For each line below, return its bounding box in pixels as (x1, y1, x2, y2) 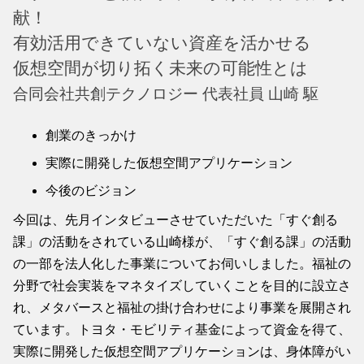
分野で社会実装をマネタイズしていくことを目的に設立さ (13, 278, 351, 292)
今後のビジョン (45, 183, 136, 197)
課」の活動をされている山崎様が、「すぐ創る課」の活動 (13, 234, 351, 249)
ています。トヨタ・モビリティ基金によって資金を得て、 (13, 322, 351, 336)
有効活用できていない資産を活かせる (13, 32, 311, 52)
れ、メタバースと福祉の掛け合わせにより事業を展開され (13, 300, 351, 314)
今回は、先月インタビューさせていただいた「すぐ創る (13, 212, 338, 227)
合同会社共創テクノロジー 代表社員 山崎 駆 (13, 84, 318, 102)
